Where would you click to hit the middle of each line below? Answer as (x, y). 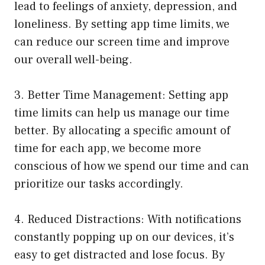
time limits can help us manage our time (122, 113)
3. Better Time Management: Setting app (121, 96)
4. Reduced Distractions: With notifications (128, 220)
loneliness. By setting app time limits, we (122, 25)
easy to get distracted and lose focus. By (119, 255)
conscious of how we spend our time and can (132, 167)
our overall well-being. (73, 60)
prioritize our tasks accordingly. (99, 184)
